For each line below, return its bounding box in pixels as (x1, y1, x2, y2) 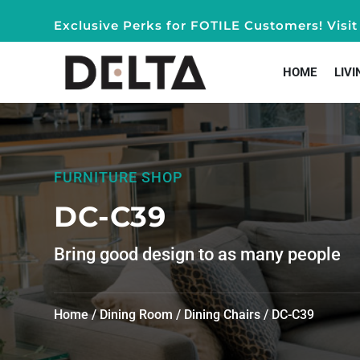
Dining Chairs (184, 306, 261, 322)
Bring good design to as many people (54, 243, 342, 264)
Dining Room (100, 306, 174, 322)
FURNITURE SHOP (54, 168, 183, 186)
